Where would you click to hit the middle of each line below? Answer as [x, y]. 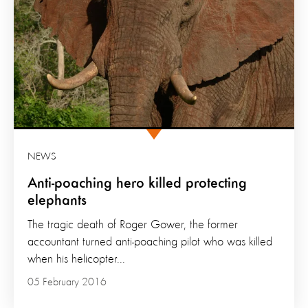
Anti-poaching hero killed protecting [137, 183]
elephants [57, 200]
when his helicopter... [76, 259]
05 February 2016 [67, 282]
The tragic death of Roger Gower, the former [133, 224]
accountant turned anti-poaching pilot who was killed [150, 242]
